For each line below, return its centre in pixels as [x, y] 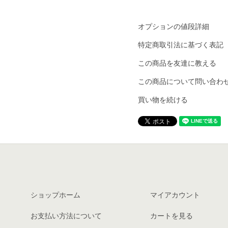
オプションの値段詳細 [174, 26]
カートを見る [171, 216]
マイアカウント [175, 195]
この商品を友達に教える [177, 63]
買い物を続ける [163, 99]
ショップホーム [55, 195]
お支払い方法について [66, 216]
